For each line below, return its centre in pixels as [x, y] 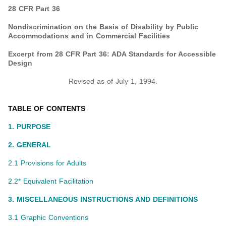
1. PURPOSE [29, 127]
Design [20, 63]
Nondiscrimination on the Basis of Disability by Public [103, 27]
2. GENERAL [30, 145]
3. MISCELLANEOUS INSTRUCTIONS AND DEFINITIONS [103, 200]
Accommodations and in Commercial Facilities [89, 36]
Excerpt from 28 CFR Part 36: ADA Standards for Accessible [112, 54]
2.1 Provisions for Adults [47, 163]
